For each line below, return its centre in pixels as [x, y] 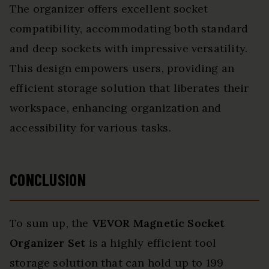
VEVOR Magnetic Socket [158, 223]
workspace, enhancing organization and [116, 108]
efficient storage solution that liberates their [129, 88]
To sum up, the [51, 223]
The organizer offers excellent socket [109, 9]
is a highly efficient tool [151, 243]
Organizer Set [48, 243]
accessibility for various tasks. [90, 128]
